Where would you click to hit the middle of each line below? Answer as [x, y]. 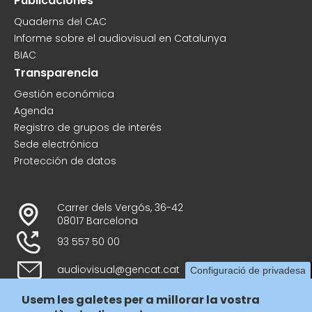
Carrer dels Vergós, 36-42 [120, 207]
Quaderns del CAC [60, 21]
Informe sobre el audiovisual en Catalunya [120, 38]
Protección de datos [65, 161]
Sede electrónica [56, 144]
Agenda [34, 110]
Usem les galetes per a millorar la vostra [141, 300]
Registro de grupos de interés [88, 127]
